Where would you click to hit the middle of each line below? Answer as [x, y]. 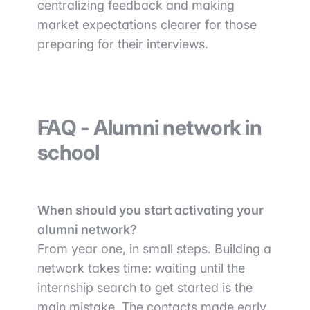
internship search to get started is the [145, 288]
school [69, 153]
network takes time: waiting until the [141, 268]
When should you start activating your [151, 210]
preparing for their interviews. [123, 44]
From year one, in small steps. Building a [154, 249]
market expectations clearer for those [147, 25]
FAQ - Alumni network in [149, 128]
